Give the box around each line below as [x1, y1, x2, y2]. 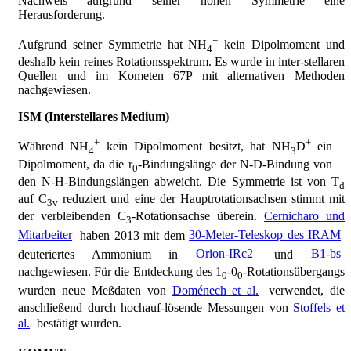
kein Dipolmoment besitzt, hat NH [100, 139, 291, 154]
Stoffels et [293, 300, 346, 314]
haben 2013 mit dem [76, 228, 190, 242]
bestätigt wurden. [34, 316, 121, 330]
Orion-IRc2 [195, 247, 253, 261]
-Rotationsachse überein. [132, 209, 264, 223]
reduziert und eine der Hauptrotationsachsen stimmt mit [58, 192, 345, 206]
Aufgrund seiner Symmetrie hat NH [18, 38, 208, 52]
